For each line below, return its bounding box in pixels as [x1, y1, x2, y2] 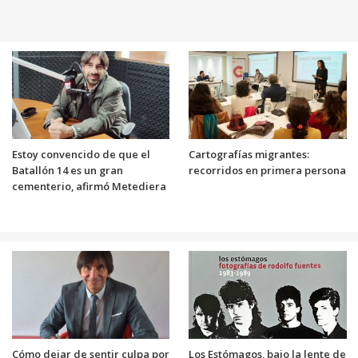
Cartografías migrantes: [189, 146, 309, 161]
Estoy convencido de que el [11, 146, 150, 161]
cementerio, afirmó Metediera [11, 178, 166, 193]
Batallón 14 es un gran [11, 162, 123, 177]
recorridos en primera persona [189, 162, 346, 177]
